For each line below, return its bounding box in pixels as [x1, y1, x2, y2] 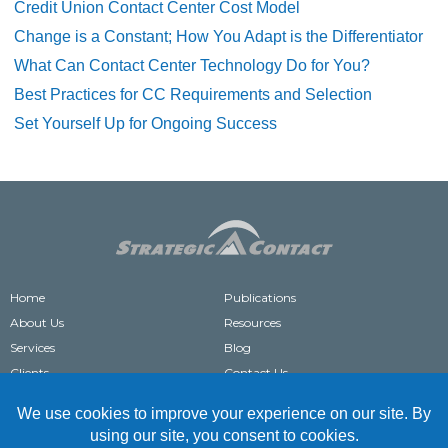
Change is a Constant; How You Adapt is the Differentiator [14, 28, 424, 45]
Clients [10, 365, 49, 380]
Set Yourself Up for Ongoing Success [14, 115, 278, 132]
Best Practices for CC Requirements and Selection [14, 86, 373, 103]
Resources [224, 315, 281, 330]
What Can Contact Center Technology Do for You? [14, 57, 371, 74]
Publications [224, 290, 296, 305]
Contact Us [224, 365, 288, 380]
